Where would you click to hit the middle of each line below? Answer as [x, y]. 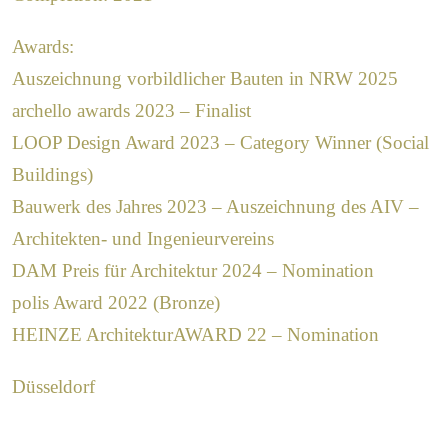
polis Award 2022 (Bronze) [115, 303]
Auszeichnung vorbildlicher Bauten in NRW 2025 [204, 79]
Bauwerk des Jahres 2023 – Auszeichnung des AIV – [215, 207]
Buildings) [52, 175]
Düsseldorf [53, 387]
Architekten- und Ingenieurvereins [142, 239]
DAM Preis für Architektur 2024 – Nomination [192, 271]
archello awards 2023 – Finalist [131, 111]
